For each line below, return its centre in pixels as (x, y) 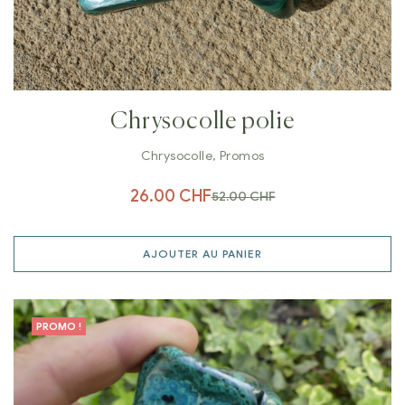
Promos (242, 156)
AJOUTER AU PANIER (202, 254)
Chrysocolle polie (202, 122)
